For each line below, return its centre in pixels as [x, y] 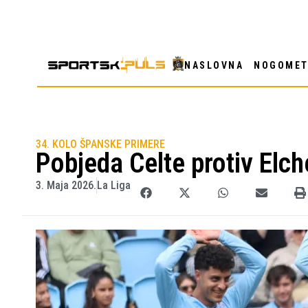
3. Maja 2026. [66, 185]
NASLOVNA [214, 65]
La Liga [114, 185]
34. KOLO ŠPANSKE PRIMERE [100, 144]
